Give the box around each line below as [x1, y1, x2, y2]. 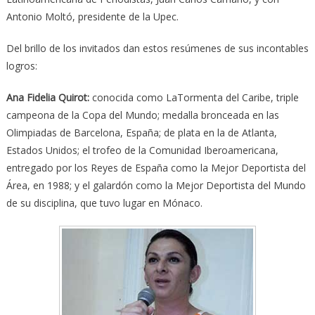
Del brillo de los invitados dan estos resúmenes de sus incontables [6, 41, 309, 55]
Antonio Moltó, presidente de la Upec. [6, 9, 179, 23]
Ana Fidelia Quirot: [6, 90, 89, 104]
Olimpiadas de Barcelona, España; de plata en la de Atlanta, [6, 125, 277, 139]
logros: [6, 58, 37, 72]
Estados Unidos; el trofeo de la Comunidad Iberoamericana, [6, 143, 278, 157]
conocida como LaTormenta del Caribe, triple [89, 90, 299, 104]
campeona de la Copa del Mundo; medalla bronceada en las [6, 108, 279, 122]
